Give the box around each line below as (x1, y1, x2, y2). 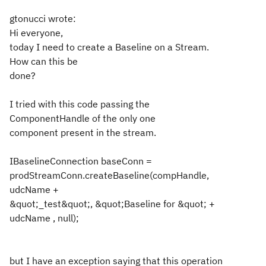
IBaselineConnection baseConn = (9, 155, 152, 167)
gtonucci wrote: (9, 12, 76, 24)
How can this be (9, 55, 78, 67)
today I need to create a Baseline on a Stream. (9, 41, 209, 53)
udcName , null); (9, 212, 79, 224)
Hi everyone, (9, 27, 63, 39)
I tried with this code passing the (9, 98, 150, 110)
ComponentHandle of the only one (9, 112, 156, 124)
